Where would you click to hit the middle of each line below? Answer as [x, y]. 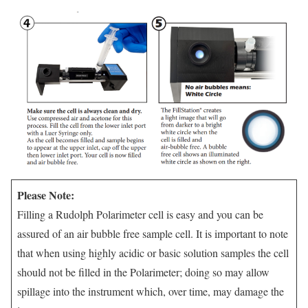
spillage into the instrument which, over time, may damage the [151, 291]
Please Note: [46, 195]
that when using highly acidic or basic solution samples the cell [153, 253]
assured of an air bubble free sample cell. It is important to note [153, 234]
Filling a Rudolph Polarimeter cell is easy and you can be [140, 214]
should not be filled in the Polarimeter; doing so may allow [143, 272]
